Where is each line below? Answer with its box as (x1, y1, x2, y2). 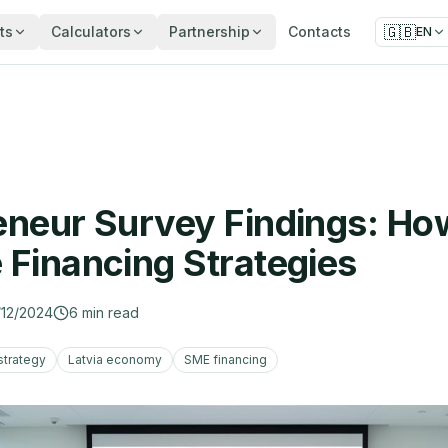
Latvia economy (68, 352, 162, 367)
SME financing (184, 352, 267, 367)
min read (82, 304, 139, 321)
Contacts (288, 23, 351, 40)
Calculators (51, 23, 131, 40)
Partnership (169, 23, 250, 40)
